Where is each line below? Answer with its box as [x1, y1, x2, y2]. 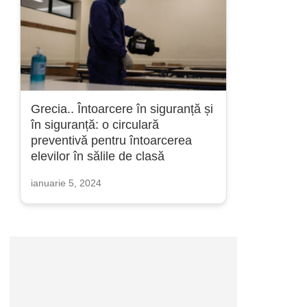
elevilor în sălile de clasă [31, 149, 164, 163]
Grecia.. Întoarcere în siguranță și [31, 102, 213, 116]
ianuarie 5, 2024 [31, 177, 101, 188]
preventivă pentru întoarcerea [31, 134, 192, 147]
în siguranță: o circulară [31, 118, 159, 132]
